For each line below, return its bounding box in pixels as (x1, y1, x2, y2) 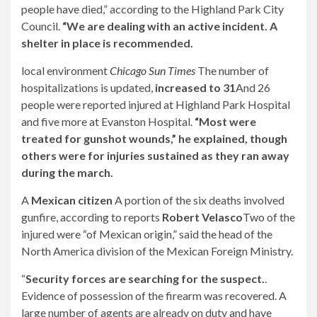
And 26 (236, 81, 270, 94)
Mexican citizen (31, 193, 115, 207)
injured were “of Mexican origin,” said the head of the (21, 227, 272, 241)
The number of (197, 64, 269, 77)
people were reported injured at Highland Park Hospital (21, 98, 290, 111)
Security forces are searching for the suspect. (25, 272, 265, 285)
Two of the (243, 210, 295, 224)
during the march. (21, 166, 113, 179)
